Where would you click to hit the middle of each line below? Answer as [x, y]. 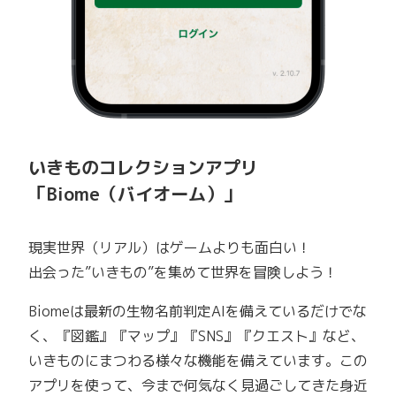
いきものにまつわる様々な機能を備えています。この [198, 360]
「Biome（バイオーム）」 [135, 193]
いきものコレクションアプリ [143, 167]
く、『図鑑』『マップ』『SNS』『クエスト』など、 [197, 335]
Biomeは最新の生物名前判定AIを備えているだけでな [198, 311]
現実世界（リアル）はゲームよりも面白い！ [170, 247]
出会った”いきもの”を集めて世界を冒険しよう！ [183, 272]
